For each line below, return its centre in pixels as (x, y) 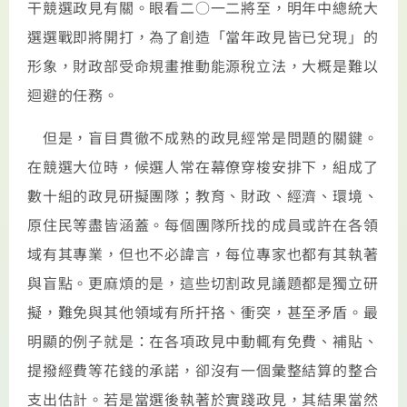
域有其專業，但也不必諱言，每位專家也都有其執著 (203, 253)
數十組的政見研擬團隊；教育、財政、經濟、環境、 (203, 195)
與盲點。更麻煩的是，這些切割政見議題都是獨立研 (203, 282)
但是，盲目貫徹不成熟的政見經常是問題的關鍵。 (203, 137)
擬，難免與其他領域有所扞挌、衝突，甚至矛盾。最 (203, 311)
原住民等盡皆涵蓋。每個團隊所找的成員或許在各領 (203, 224)
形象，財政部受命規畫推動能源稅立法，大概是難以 (203, 66)
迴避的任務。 (73, 95)
